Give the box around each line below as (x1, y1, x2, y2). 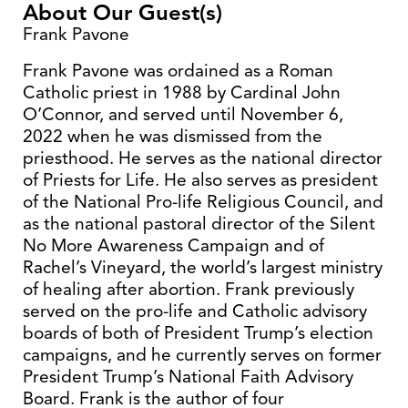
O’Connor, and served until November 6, (23, 103, 343, 126)
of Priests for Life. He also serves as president (23, 168, 378, 191)
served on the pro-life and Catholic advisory (23, 300, 367, 322)
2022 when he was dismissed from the (23, 125, 322, 148)
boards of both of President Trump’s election (23, 321, 373, 344)
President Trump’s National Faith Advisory (23, 365, 353, 388)
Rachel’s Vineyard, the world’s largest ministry (23, 256, 382, 279)
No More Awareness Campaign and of (23, 234, 324, 257)
